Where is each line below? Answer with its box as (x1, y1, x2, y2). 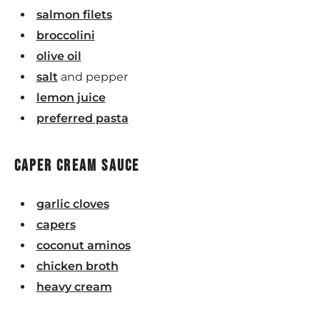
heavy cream (36, 279, 112, 294)
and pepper (57, 69, 131, 84)
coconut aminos (36, 238, 131, 252)
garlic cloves (36, 196, 109, 211)
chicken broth (36, 259, 119, 273)
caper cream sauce (14, 156, 140, 176)
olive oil (36, 49, 81, 63)
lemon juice (36, 90, 106, 104)
